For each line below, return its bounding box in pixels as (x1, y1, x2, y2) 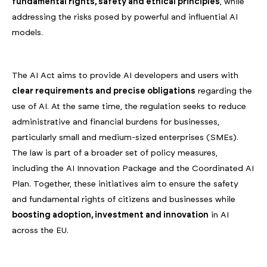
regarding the (195, 87, 252, 96)
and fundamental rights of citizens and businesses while (12, 195, 235, 204)
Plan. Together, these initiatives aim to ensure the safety (12, 180, 238, 189)
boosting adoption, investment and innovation (12, 211, 209, 220)
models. (12, 29, 43, 38)
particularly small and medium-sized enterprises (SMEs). (12, 133, 238, 142)
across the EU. (12, 226, 69, 235)
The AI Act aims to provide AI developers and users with (12, 72, 238, 80)
